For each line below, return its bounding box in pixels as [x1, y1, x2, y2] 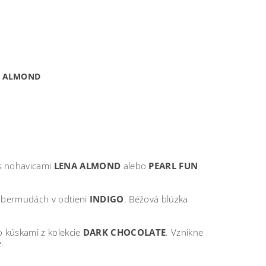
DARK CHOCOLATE [83, 226, 166, 239]
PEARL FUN [148, 160, 198, 172]
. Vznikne [166, 226, 204, 239]
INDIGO [89, 193, 124, 205]
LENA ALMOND [53, 160, 121, 172]
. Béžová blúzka [123, 193, 188, 205]
